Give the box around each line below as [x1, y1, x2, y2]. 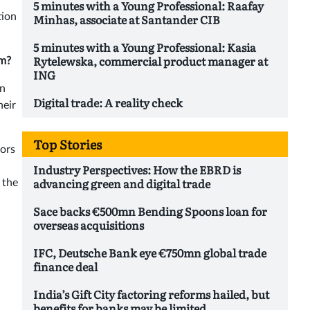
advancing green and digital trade [33, 174, 210, 192]
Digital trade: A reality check [33, 93, 183, 111]
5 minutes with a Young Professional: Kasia [33, 38, 256, 55]
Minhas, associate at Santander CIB [33, 10, 220, 28]
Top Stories [33, 134, 102, 154]
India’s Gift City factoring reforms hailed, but [33, 285, 269, 302]
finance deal [33, 257, 98, 275]
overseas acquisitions [33, 216, 144, 233]
